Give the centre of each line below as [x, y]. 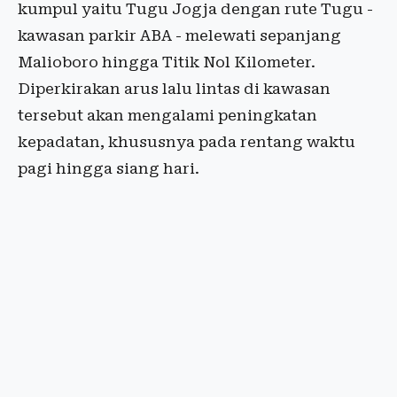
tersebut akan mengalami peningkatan [167, 115]
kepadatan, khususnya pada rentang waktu [187, 142]
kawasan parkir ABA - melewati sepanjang [179, 35]
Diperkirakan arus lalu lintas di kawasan [174, 89]
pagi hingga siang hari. [109, 168]
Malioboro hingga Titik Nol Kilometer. [167, 62]
